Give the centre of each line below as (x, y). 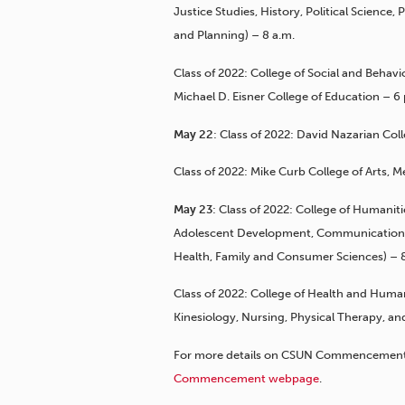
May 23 (193, 209)
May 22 (193, 134)
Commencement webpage (246, 378)
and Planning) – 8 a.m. (234, 35)
